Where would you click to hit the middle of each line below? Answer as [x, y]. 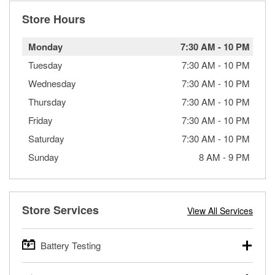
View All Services [220, 210]
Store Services [60, 210]
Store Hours [54, 19]
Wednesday [52, 83]
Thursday [47, 101]
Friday [41, 120]
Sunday [44, 157]
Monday [45, 46]
